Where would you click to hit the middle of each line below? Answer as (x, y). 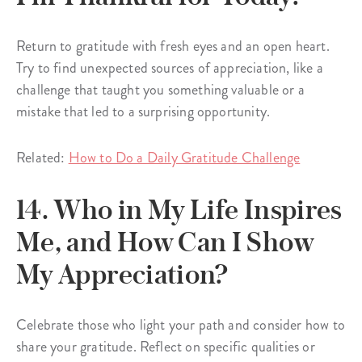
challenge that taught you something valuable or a (160, 90)
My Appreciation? (122, 274)
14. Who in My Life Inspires (179, 210)
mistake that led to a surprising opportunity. (143, 112)
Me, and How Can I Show (165, 242)
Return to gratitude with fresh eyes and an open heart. (173, 46)
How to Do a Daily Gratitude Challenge (184, 158)
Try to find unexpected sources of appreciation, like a (170, 68)
